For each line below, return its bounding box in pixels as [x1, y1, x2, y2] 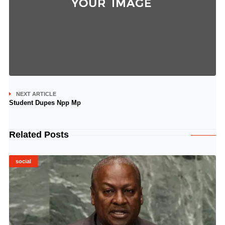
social [15, 158, 31, 164]
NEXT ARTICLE [16, 91, 56, 97]
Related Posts [9, 130, 69, 140]
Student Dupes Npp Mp [9, 99, 81, 106]
